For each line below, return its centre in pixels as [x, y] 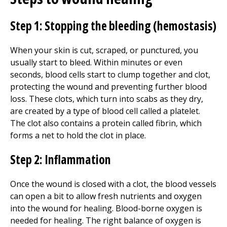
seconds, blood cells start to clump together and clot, [110, 74]
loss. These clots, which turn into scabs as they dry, [107, 99]
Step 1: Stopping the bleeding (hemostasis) [113, 26]
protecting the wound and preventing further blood [108, 87]
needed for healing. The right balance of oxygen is [106, 220]
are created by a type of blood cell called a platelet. [105, 111]
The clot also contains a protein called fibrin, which [106, 123]
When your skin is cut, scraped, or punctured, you [104, 50]
